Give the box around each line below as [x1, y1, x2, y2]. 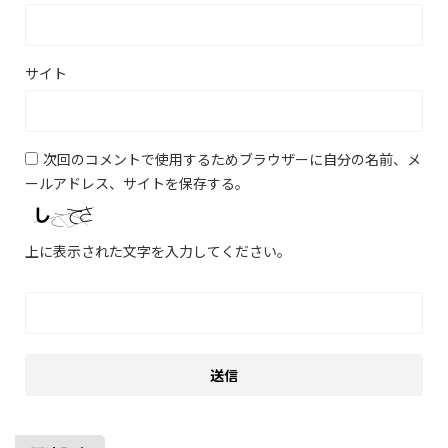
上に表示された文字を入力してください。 [25, 241, 291, 262]
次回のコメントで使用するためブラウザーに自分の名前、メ [43, 149, 421, 170]
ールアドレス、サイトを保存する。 [25, 173, 249, 194]
